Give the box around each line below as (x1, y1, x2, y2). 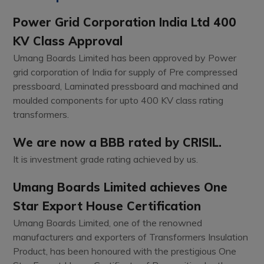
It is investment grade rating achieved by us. (13, 153, 199, 165)
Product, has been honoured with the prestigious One (13, 245, 237, 257)
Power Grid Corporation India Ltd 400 (13, 14, 237, 29)
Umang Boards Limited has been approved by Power (13, 51, 237, 64)
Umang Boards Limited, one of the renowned (13, 216, 203, 229)
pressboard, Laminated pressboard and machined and (13, 80, 239, 92)
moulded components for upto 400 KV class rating (13, 94, 224, 106)
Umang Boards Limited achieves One (13, 179, 228, 194)
